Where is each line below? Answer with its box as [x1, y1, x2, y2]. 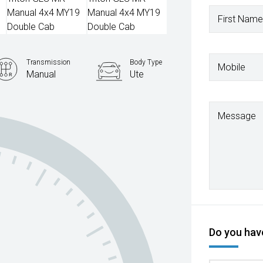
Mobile [218, 61, 246, 73]
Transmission [26, 58, 71, 66]
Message [218, 110, 257, 122]
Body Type [130, 58, 163, 66]
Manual [26, 69, 56, 80]
